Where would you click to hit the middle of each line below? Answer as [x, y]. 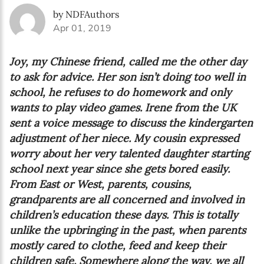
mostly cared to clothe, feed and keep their [118, 245]
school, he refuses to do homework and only [121, 92]
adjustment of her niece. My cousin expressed [124, 138]
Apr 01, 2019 [82, 28]
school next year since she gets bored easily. [120, 169]
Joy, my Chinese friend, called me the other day [128, 61]
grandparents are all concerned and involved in [127, 199]
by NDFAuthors [86, 14]
